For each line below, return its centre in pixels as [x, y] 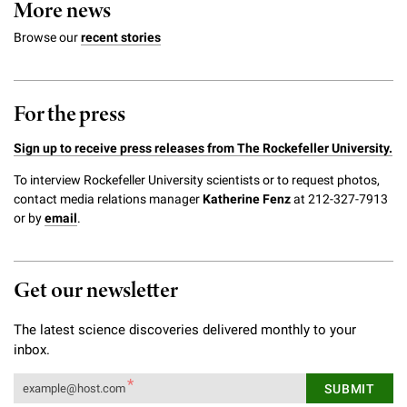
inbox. [32, 350]
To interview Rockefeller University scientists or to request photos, [197, 180]
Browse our [47, 37]
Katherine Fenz [247, 199]
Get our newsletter [96, 291]
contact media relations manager [108, 199]
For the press [69, 115]
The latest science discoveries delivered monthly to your [185, 330]
